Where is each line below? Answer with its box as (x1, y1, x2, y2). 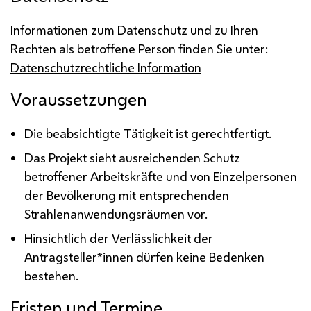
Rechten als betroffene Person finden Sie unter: (10, 40, 268, 57)
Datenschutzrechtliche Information (10, 58, 201, 76)
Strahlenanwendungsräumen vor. (24, 205, 208, 222)
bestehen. (24, 267, 79, 284)
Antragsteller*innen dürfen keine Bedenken (24, 248, 265, 265)
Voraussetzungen (10, 87, 147, 111)
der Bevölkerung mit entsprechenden (24, 186, 230, 203)
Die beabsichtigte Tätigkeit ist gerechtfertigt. (24, 124, 272, 142)
